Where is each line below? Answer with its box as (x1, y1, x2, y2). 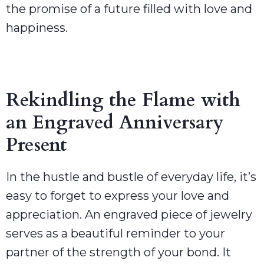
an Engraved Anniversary (6, 109, 223, 136)
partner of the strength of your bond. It (6, 245, 231, 259)
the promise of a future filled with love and (6, 1, 252, 16)
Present (6, 131, 67, 158)
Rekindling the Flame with (6, 87, 240, 113)
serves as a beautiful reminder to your (6, 226, 225, 240)
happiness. (6, 20, 68, 35)
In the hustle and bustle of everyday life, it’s (6, 169, 256, 184)
